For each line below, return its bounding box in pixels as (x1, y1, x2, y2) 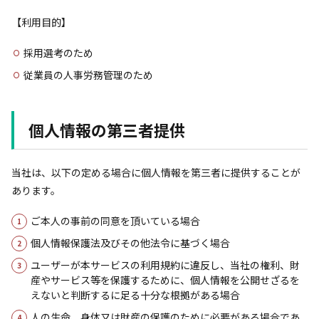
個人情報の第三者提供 (28, 118, 185, 141)
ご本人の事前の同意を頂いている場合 (31, 214, 200, 228)
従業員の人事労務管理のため (23, 68, 153, 82)
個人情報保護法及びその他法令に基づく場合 (31, 236, 230, 250)
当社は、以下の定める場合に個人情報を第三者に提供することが (11, 165, 300, 179)
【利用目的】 (11, 15, 71, 29)
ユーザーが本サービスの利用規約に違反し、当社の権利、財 (31, 258, 300, 272)
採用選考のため (23, 46, 93, 60)
